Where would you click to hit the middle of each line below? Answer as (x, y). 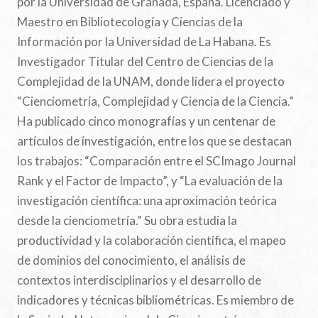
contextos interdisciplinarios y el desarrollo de (139, 280)
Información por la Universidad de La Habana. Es (144, 42)
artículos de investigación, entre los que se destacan (154, 141)
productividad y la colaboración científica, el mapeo (152, 240)
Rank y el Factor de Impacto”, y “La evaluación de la (150, 181)
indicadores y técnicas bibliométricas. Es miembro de (155, 300)
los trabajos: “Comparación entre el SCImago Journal (157, 161)
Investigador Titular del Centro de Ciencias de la (145, 61)
